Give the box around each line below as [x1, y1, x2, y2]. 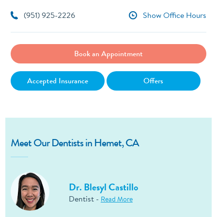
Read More [100, 194, 133, 204]
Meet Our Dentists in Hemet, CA [10, 134, 139, 151]
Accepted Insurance [27, 75, 88, 86]
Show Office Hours [143, 9, 207, 20]
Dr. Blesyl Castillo [68, 180, 138, 195]
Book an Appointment [74, 47, 143, 59]
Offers [143, 75, 164, 86]
